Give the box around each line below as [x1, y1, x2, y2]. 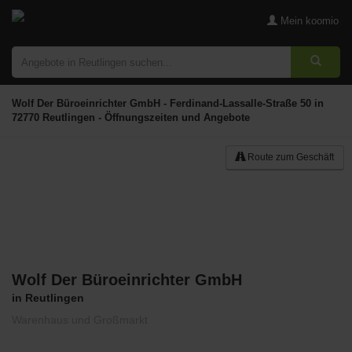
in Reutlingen [12, 291, 84, 304]
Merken [302, 273, 335, 284]
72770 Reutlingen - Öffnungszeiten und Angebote [12, 112, 250, 123]
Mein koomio [277, 15, 339, 27]
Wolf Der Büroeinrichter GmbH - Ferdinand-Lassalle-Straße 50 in [12, 97, 324, 109]
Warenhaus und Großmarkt [12, 313, 148, 326]
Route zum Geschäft [245, 152, 334, 163]
